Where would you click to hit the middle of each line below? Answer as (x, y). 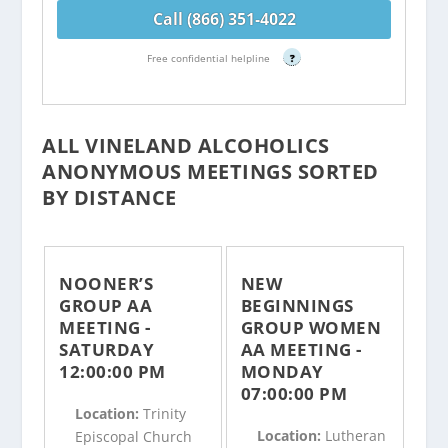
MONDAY (282, 371)
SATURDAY (107, 349)
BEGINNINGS (297, 305)
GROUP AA (106, 305)
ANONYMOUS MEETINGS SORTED (210, 171)
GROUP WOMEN (311, 327)
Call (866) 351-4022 (224, 18)
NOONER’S (106, 283)
